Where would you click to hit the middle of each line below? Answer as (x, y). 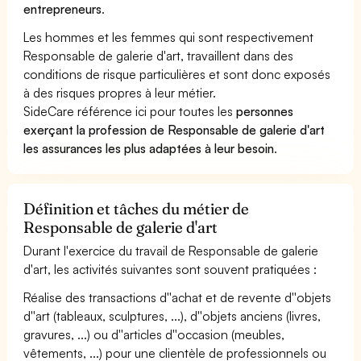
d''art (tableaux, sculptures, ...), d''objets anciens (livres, (172, 315)
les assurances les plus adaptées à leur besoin (149, 148)
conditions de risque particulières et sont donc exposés (177, 74)
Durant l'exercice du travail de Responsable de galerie (171, 250)
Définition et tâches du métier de (137, 208)
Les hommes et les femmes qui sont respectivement (169, 37)
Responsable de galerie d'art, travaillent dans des (159, 55)
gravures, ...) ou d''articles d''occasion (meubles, (154, 334)
